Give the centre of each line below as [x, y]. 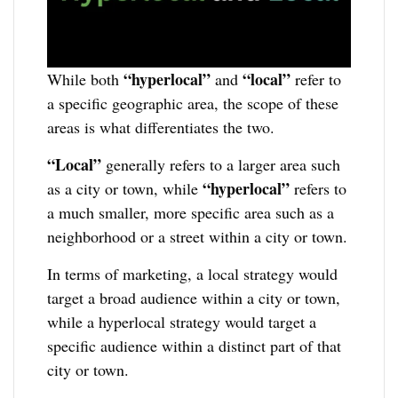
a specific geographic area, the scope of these [193, 103]
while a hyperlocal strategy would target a [182, 321]
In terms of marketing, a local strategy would [193, 273]
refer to [316, 79]
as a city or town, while [125, 188]
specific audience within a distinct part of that [195, 345]
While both [86, 79]
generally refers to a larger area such [221, 164]
